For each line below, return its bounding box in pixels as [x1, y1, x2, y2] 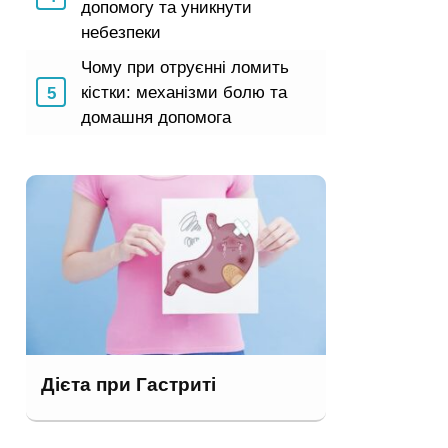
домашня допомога [81, 107, 231, 127]
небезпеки [81, 22, 161, 42]
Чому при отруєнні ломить [81, 57, 289, 77]
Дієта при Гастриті [41, 373, 216, 395]
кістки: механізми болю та [81, 82, 287, 102]
